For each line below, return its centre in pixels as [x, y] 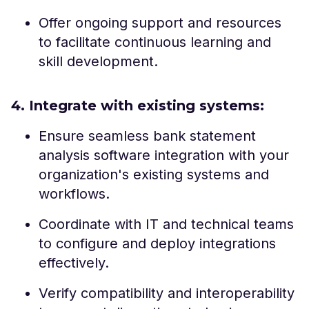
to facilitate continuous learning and [155, 42]
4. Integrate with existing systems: [138, 105]
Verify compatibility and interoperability [167, 293]
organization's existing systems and [154, 174]
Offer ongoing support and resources [160, 22]
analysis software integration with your [164, 155]
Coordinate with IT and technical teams [166, 224]
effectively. [74, 262]
